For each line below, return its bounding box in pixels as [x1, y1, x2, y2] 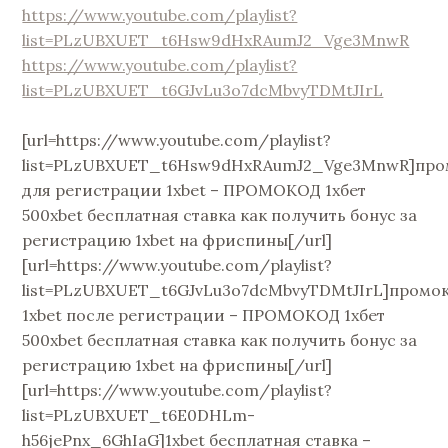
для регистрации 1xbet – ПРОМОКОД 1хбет [22, 180, 367, 201]
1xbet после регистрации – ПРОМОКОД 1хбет [22, 305, 386, 326]
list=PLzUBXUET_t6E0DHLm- [22, 405, 256, 426]
